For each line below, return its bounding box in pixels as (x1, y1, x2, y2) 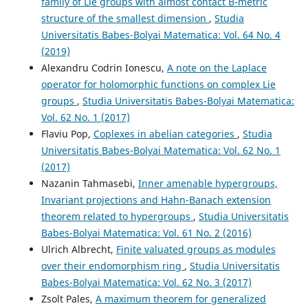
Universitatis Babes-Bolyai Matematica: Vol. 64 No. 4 (41, 28, 280, 42)
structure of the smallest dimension (41, 12, 209, 25)
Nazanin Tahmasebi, (41, 177, 138, 190)
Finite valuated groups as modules (115, 243, 276, 256)
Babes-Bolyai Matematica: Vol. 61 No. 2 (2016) (41, 226, 252, 240)
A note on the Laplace (166, 61, 267, 75)
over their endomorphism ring (41, 259, 184, 273)
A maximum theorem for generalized (95, 292, 266, 306)
